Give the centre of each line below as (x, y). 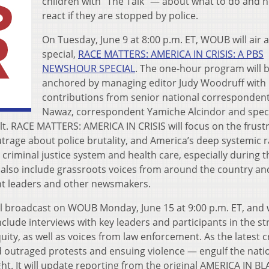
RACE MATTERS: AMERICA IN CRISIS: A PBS (171, 54)
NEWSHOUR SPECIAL (89, 69)
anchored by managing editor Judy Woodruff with (154, 83)
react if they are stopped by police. (120, 16)
